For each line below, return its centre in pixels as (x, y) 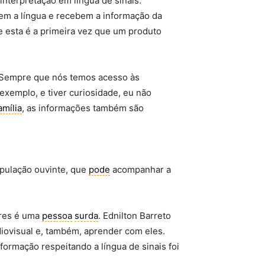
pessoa (57, 216)
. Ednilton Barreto (135, 216)
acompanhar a (140, 169)
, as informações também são (83, 108)
